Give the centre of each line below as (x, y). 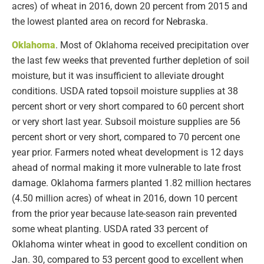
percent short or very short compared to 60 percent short (128, 106)
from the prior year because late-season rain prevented (124, 213)
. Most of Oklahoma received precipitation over (152, 45)
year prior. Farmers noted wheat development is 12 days (128, 152)
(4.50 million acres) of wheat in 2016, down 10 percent (125, 198)
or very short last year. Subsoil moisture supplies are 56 (126, 121)
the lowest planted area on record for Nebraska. (110, 21)
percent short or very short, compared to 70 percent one (126, 137)
